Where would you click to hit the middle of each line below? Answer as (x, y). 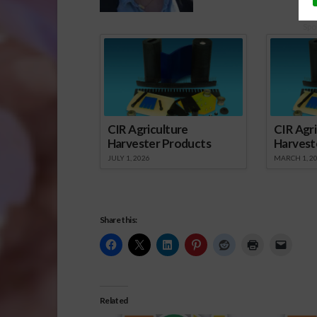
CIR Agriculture (148, 129)
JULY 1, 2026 (128, 158)
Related (114, 300)
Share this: (119, 219)
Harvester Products (159, 144)
